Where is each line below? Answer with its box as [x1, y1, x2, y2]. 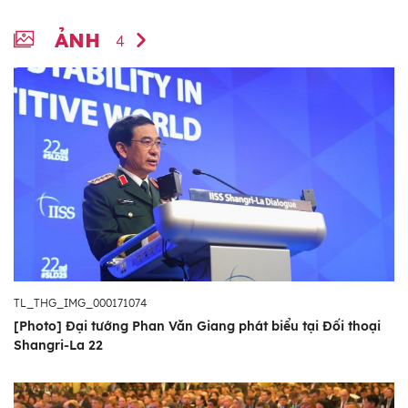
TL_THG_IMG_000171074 [14, 296, 147, 311]
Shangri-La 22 [14, 337, 103, 354]
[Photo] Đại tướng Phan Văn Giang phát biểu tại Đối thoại [14, 318, 381, 335]
